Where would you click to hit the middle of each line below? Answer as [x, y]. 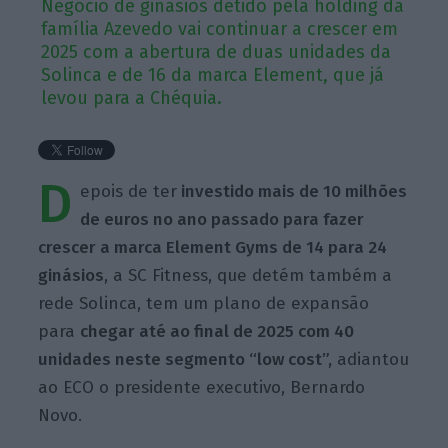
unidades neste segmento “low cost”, [185, 359]
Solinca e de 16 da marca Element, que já [213, 74]
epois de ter [129, 191]
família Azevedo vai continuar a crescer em [220, 28]
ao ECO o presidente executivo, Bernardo [202, 387]
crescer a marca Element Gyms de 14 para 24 [213, 247]
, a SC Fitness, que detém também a [248, 275]
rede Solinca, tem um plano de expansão [204, 303]
